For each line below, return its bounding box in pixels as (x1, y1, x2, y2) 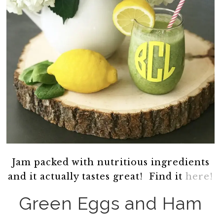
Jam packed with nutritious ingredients (11, 156, 210, 168)
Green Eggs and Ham (19, 192, 202, 214)
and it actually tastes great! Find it (8, 171, 185, 182)
